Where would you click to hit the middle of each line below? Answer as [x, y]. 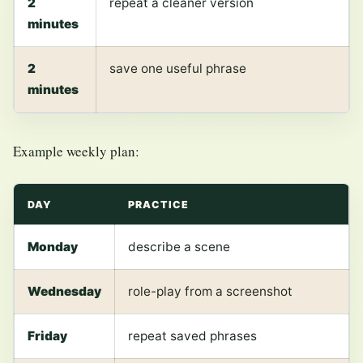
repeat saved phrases [192, 336]
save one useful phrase [178, 68]
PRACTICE [158, 205]
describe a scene [179, 247]
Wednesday [64, 292]
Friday [47, 336]
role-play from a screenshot [210, 292]
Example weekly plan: [76, 151]
